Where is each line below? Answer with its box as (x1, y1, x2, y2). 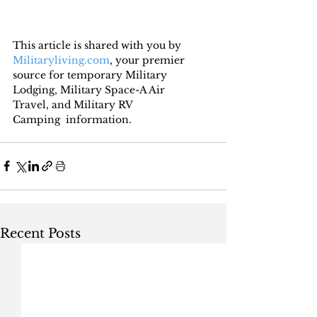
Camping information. (13, 113, 132, 126)
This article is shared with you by (13, 38, 184, 52)
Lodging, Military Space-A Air (13, 83, 168, 96)
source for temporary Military (13, 68, 170, 81)
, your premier (110, 53, 188, 67)
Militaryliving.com (13, 53, 110, 67)
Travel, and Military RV (13, 98, 135, 111)
